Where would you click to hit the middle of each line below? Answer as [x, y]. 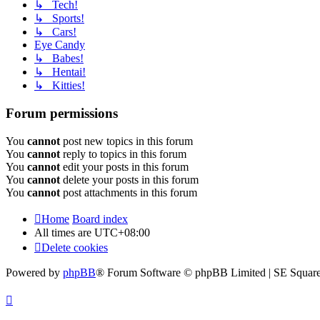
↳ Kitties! [60, 86]
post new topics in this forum [126, 141]
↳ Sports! [59, 19]
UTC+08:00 [122, 232]
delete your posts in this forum [129, 179]
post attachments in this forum [129, 192]
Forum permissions [62, 114]
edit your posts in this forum [124, 166]
